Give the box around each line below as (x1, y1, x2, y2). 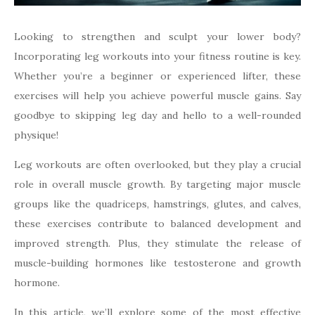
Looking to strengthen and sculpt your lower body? (14, 30, 301, 44)
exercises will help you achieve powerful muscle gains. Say (14, 89, 301, 103)
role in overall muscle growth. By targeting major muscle (14, 178, 301, 191)
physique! (14, 129, 58, 142)
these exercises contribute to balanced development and (14, 217, 301, 231)
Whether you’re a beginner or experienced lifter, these (14, 70, 301, 83)
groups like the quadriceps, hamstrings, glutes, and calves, (14, 198, 301, 211)
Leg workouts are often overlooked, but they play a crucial (14, 158, 301, 172)
